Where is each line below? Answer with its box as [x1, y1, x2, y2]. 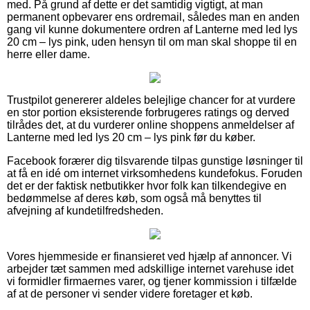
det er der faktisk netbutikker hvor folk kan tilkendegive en [7, 179, 286, 192]
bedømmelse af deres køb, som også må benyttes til [7, 192, 262, 204]
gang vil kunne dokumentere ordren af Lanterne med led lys [7, 23, 298, 35]
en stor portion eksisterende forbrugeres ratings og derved [7, 106, 289, 118]
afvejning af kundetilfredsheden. [7, 204, 163, 217]
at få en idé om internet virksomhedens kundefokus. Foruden [7, 167, 302, 179]
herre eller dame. [7, 48, 90, 60]
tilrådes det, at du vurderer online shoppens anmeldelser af [7, 118, 294, 131]
